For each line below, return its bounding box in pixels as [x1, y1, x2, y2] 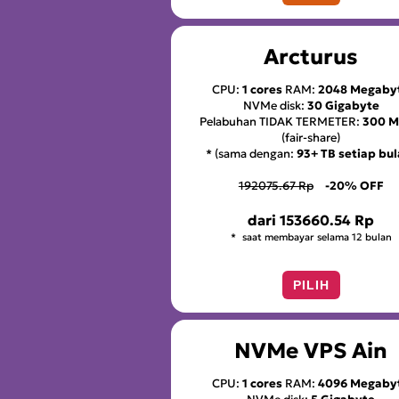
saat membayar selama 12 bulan [239, 230, 392, 243]
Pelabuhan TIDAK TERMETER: [199, 114, 363, 130]
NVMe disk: [242, 98, 307, 114]
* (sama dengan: [206, 146, 297, 162]
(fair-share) [281, 130, 341, 146]
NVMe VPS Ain [234, 337, 388, 364]
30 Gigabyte [306, 98, 379, 114]
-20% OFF [324, 178, 384, 194]
